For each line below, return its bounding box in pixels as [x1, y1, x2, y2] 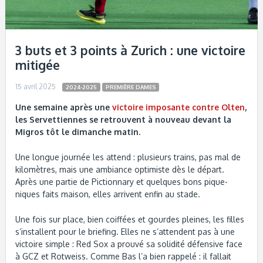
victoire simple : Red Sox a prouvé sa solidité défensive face [15, 239, 243, 249]
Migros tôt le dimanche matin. [15, 127, 141, 137]
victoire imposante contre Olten [112, 102, 245, 113]
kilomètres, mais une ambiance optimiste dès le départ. [15, 164, 225, 175]
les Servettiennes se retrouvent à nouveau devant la [15, 114, 232, 125]
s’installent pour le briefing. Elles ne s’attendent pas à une [15, 227, 235, 237]
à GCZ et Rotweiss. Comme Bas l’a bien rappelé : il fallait [15, 251, 232, 262]
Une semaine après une [15, 102, 113, 113]
